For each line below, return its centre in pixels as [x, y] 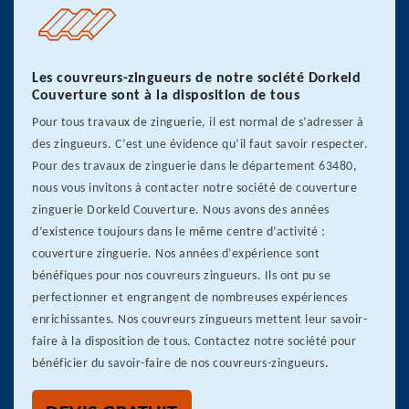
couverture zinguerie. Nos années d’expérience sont [176, 254]
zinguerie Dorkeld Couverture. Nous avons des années [181, 210]
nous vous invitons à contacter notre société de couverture [194, 189]
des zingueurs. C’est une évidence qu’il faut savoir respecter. [200, 145]
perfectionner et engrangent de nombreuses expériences [190, 298]
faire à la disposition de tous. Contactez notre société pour [194, 342]
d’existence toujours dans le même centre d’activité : [179, 232]
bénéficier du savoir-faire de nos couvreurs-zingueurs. [180, 364]
